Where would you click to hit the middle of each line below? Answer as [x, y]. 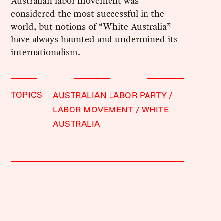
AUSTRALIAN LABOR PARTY [110, 96]
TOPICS [27, 95]
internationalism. [46, 52]
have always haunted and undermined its [94, 39]
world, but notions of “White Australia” [91, 26]
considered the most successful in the [88, 13]
